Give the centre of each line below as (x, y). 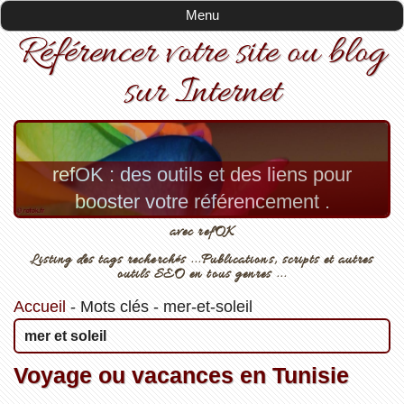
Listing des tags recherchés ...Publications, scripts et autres (202, 260)
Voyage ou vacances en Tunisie (181, 375)
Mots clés (114, 306)
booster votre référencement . (202, 202)
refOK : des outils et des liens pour (202, 175)
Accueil (39, 306)
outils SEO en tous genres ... (202, 274)
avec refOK (202, 232)
